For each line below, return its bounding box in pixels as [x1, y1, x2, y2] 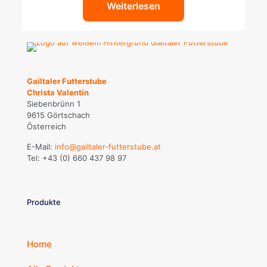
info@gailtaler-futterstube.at [55, 141, 161, 151]
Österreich [27, 121, 66, 131]
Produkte [27, 197, 61, 207]
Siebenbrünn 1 [27, 98, 80, 108]
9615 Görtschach [27, 110, 90, 120]
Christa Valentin [27, 87, 89, 97]
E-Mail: [27, 141, 55, 151]
